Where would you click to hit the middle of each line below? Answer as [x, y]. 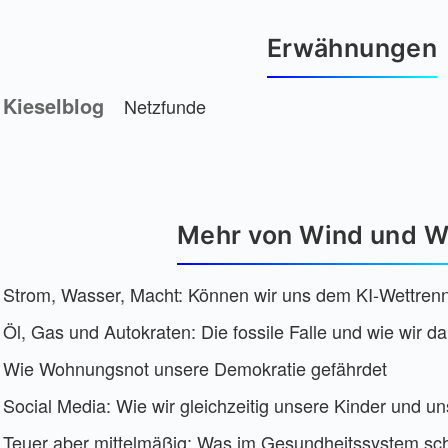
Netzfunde [165, 106]
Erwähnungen [352, 48]
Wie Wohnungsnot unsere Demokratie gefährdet [195, 367]
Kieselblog [53, 106]
